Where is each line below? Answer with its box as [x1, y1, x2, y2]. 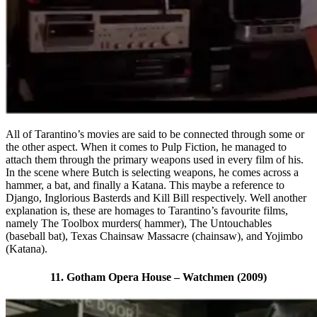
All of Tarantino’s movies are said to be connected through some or [6, 128, 304, 141]
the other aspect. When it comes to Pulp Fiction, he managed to [6, 141, 287, 154]
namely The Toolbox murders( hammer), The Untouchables [6, 217, 272, 230]
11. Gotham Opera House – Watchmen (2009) [50, 270, 267, 283]
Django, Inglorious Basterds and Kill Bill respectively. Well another [6, 192, 306, 204]
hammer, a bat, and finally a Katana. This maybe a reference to [6, 179, 284, 192]
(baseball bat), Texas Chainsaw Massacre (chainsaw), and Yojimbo [6, 230, 303, 243]
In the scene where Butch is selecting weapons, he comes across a [6, 166, 299, 179]
